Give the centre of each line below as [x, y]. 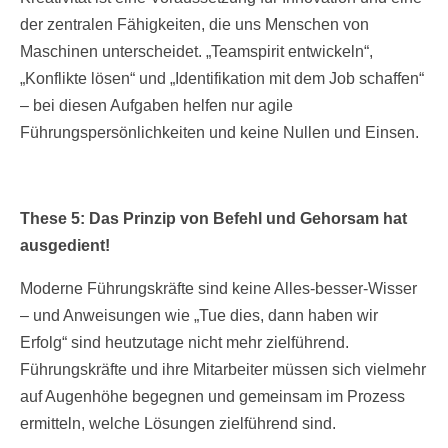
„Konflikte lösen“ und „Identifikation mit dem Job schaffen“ [222, 79]
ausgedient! [65, 246]
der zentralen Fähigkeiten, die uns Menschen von [194, 25]
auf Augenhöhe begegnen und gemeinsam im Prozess [212, 397]
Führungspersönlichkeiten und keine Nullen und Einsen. [219, 133]
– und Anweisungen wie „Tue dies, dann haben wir [199, 316]
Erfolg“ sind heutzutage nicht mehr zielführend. [184, 343]
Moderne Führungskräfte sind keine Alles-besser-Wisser [218, 289]
